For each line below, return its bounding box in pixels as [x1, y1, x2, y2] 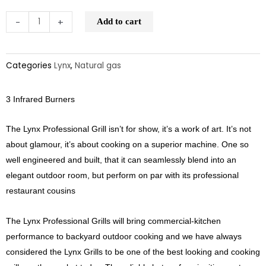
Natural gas [75, 59, 121, 71]
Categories [6, 59, 52, 71]
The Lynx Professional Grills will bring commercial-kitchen [6, 216, 221, 226]
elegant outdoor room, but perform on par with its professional [6, 170, 239, 180]
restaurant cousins [6, 186, 75, 196]
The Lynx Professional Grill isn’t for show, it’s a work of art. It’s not [6, 124, 251, 134]
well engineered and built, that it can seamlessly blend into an [6, 155, 236, 165]
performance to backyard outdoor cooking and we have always [6, 231, 242, 241]
